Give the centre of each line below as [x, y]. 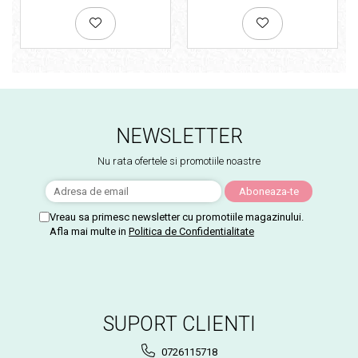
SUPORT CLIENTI [179, 324]
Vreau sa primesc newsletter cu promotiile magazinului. [177, 217]
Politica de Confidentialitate [191, 231]
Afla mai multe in [89, 231]
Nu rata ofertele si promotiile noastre [179, 161]
